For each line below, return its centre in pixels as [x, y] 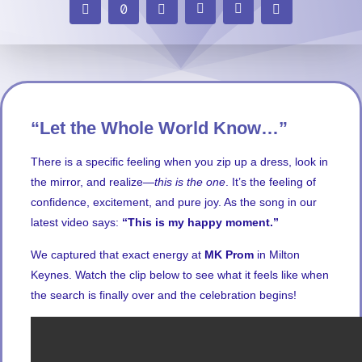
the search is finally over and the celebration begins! [164, 295]
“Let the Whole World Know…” [159, 128]
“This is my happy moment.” [200, 223]
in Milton [277, 254]
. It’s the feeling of [271, 182]
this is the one [190, 182]
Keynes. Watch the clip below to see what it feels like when [180, 274]
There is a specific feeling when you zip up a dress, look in [179, 162]
